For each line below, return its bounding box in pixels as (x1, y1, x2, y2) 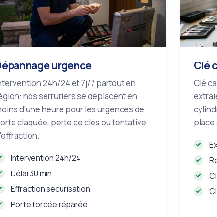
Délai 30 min (11, 168, 52, 179)
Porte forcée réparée (11, 199, 88, 210)
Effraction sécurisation (11, 184, 91, 195)
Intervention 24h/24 (11, 153, 81, 164)
